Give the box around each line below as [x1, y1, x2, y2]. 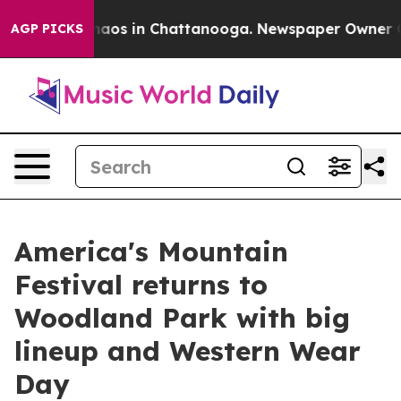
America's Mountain [14, 235, 288, 269]
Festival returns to [14, 268, 268, 302]
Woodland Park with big [14, 301, 350, 335]
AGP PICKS [11, 21, 83, 37]
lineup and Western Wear [14, 334, 361, 368]
